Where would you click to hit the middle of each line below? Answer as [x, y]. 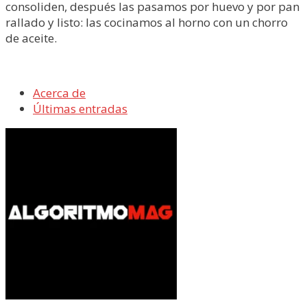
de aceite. [31, 38]
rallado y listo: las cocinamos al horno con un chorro [147, 22]
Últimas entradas [80, 109]
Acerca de [59, 93]
